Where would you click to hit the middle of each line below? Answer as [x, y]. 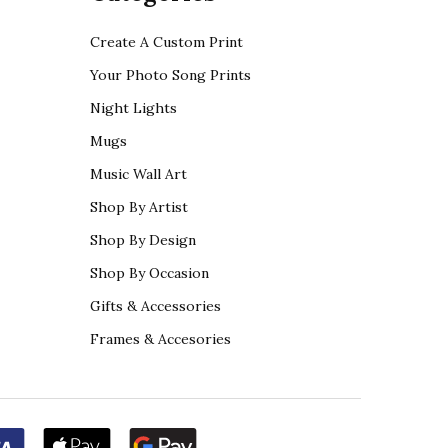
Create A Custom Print [166, 41]
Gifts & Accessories [155, 305]
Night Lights [133, 107]
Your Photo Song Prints [170, 74]
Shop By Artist [138, 206]
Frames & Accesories [160, 338]
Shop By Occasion [149, 272]
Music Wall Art [138, 173]
